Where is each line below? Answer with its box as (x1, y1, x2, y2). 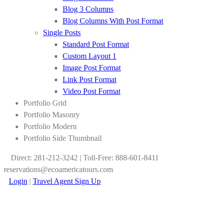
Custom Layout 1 (63, 52, 116, 60)
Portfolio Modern (23, 122, 77, 131)
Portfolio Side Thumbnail (23, 134, 102, 142)
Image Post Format (63, 64, 121, 72)
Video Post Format (63, 87, 120, 95)
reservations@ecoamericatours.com (4, 165, 113, 174)
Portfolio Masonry (23, 110, 80, 119)
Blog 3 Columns (63, 5, 113, 13)
